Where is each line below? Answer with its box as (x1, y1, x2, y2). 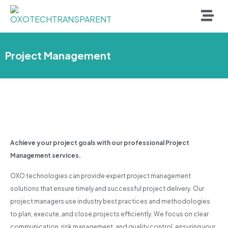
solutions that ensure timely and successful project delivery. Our (10, 184, 204, 192)
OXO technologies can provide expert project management (10, 172, 191, 180)
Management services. (10, 152, 81, 160)
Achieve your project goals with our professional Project (10, 139, 189, 147)
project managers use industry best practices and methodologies (10, 197, 210, 205)
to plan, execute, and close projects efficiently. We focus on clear (10, 210, 209, 218)
